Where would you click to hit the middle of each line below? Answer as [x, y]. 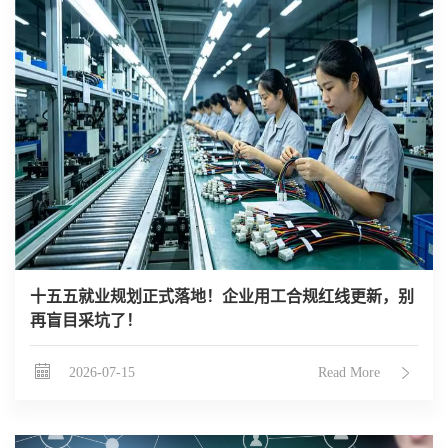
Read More [349, 373]
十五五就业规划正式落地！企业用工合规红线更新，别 [222, 297]
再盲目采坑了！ [86, 321]
